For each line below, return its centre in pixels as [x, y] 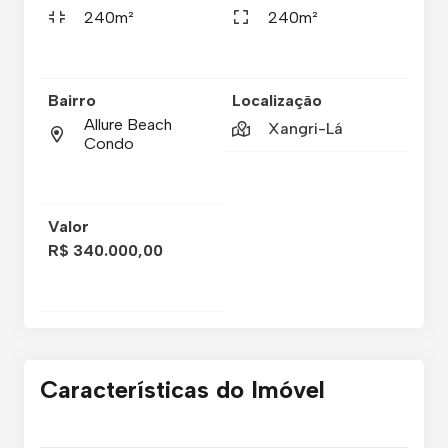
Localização [277, 100]
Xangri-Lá [306, 128]
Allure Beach [127, 124]
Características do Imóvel [182, 389]
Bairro [72, 100]
